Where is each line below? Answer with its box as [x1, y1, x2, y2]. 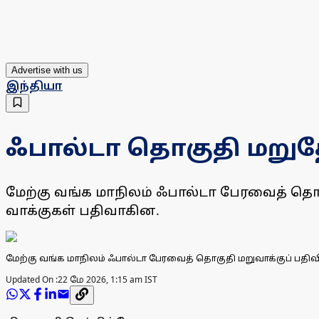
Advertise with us [11, 65, 83, 76]
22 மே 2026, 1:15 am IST [58, 273, 157, 286]
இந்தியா [6, 78, 63, 94]
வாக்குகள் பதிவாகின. [6, 202, 159, 219]
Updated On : [6, 273, 58, 286]
